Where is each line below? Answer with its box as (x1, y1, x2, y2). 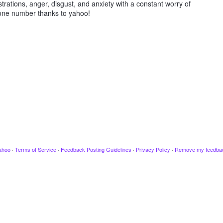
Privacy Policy (135, 145, 170, 153)
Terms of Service (14, 145, 56, 153)
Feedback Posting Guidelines (60, 145, 131, 153)
